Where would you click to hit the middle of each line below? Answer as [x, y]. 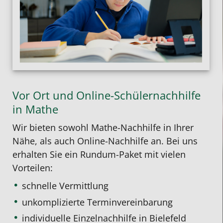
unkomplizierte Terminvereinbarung [98, 202]
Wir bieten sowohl [52, 127]
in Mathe [35, 109]
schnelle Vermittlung [65, 186]
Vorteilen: [33, 167]
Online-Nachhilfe [113, 141]
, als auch [56, 141]
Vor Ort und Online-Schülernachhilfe [107, 95]
